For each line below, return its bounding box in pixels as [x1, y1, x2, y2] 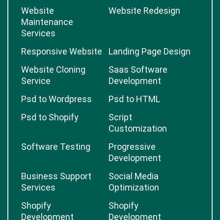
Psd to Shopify [21, 112, 79, 122]
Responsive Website [21, 46, 102, 56]
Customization [109, 123, 167, 134]
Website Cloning [21, 64, 85, 75]
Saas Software [109, 64, 167, 75]
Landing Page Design [109, 46, 191, 56]
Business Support [21, 171, 91, 181]
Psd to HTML [109, 94, 160, 104]
